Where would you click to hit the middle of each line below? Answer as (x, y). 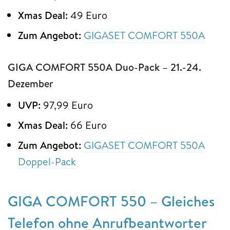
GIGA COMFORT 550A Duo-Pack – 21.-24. (104, 67)
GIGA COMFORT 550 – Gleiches (111, 201)
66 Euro (89, 125)
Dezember (31, 83)
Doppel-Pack (47, 161)
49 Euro (89, 15)
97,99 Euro (68, 105)
